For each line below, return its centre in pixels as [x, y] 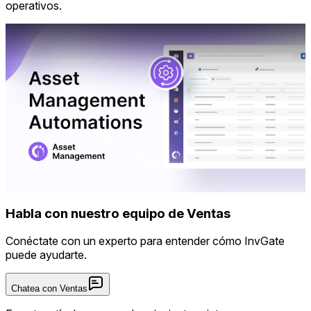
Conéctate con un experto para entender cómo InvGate [145, 241]
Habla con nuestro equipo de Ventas [118, 213]
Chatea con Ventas [49, 289]
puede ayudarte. [46, 255]
